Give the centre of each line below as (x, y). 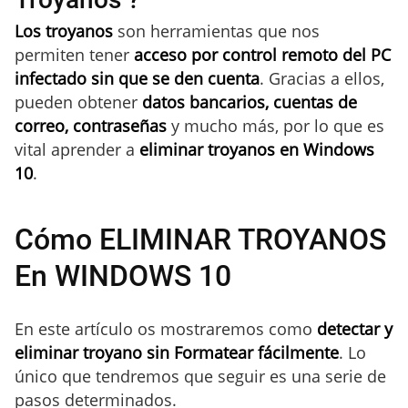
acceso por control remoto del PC (262, 54)
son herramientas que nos (216, 31)
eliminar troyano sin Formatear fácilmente (177, 352)
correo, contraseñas (91, 125)
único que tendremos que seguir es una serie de (200, 376)
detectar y (352, 328)
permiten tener (74, 54)
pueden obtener (76, 102)
